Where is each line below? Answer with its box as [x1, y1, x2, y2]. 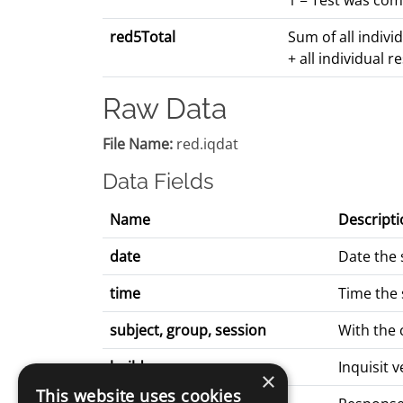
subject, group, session [110, 320, 266, 341]
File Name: [103, 134, 173, 155]
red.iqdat [173, 134, 238, 155]
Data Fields [103, 168, 214, 195]
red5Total [110, 27, 175, 48]
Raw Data [103, 92, 227, 126]
